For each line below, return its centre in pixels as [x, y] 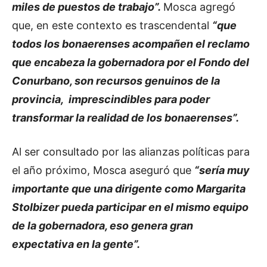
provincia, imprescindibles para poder [111, 99]
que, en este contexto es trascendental [112, 25]
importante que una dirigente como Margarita [129, 188]
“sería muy [222, 170]
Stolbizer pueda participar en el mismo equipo [130, 207]
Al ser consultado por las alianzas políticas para [131, 151]
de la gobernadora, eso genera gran [103, 225]
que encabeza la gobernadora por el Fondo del [131, 62]
